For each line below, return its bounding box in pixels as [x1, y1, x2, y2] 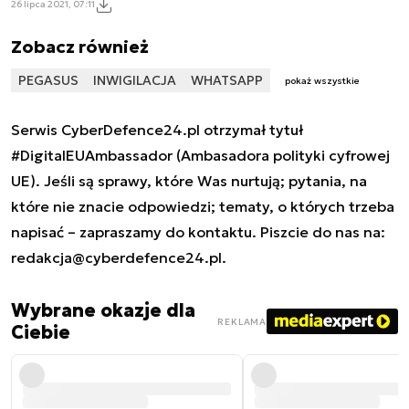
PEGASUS [18, 71, 79, 89]
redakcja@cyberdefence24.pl [11, 248, 222, 267]
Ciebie [11, 320, 70, 345]
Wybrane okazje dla [11, 299, 195, 323]
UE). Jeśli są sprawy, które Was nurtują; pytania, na [11, 172, 367, 191]
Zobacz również [11, 35, 149, 58]
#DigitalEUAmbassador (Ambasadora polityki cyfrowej [11, 146, 390, 165]
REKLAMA [217, 315, 267, 328]
